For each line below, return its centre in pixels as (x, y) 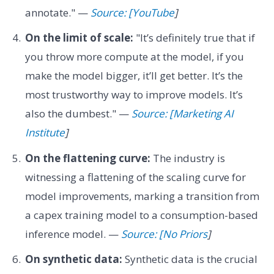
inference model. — (73, 234)
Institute (45, 133)
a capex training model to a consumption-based (141, 215)
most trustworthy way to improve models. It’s (134, 95)
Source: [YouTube (132, 12)
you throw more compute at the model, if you (134, 57)
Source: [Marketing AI (182, 114)
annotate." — (57, 12)
